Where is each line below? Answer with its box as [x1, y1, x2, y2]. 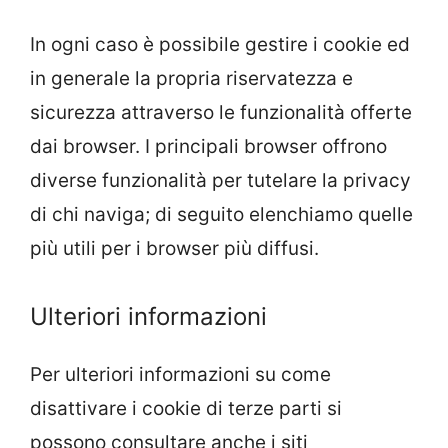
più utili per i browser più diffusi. [30, 237, 319, 260]
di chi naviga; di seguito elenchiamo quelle [30, 203, 413, 226]
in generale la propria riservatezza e [30, 67, 353, 90]
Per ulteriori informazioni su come [30, 362, 331, 386]
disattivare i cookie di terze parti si [30, 396, 342, 420]
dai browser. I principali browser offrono [30, 135, 387, 158]
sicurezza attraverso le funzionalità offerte [30, 101, 412, 124]
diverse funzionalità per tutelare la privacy [30, 169, 411, 192]
